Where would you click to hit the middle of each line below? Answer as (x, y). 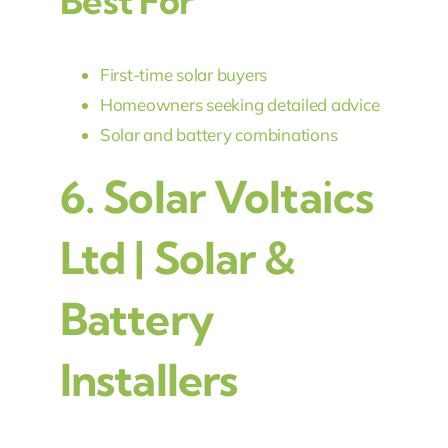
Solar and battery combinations (218, 135)
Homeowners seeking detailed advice (239, 105)
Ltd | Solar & (177, 258)
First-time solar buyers (183, 75)
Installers (148, 380)
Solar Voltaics (238, 197)
